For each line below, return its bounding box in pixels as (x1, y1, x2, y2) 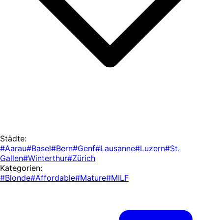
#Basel (27, 143, 51, 153)
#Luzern (135, 143, 165, 153)
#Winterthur (23, 153, 67, 163)
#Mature (75, 172, 106, 183)
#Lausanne (95, 143, 135, 153)
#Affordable (30, 172, 75, 183)
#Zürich (67, 153, 95, 163)
